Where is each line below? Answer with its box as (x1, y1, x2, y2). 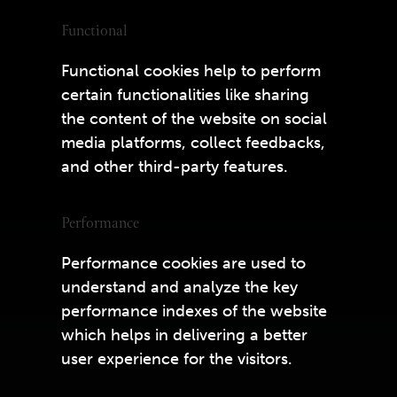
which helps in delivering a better (60, 325, 307, 345)
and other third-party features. (60, 157, 288, 176)
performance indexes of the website (60, 301, 327, 321)
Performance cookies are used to (60, 253, 306, 273)
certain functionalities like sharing (60, 85, 309, 105)
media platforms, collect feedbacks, (60, 133, 325, 152)
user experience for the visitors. (60, 349, 292, 369)
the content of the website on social (60, 109, 327, 128)
